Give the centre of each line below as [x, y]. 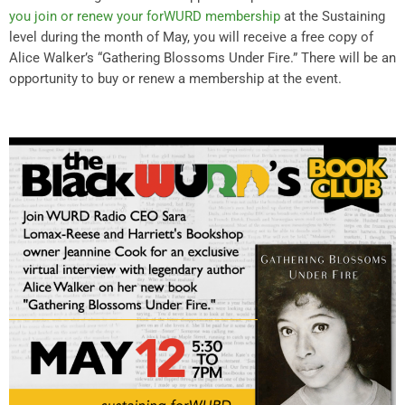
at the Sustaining [333, 16]
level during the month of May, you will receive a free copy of [191, 37]
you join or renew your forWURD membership [145, 16]
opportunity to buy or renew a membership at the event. [175, 78]
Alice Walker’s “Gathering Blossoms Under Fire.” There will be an [202, 57]
